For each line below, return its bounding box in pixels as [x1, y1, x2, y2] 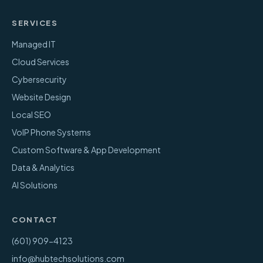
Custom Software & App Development [12, 144, 161, 155]
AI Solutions [12, 180, 58, 190]
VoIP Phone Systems [12, 127, 91, 137]
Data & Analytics [12, 162, 75, 173]
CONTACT [12, 215, 58, 224]
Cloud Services [12, 56, 69, 67]
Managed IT [12, 39, 56, 49]
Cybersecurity [12, 74, 67, 85]
